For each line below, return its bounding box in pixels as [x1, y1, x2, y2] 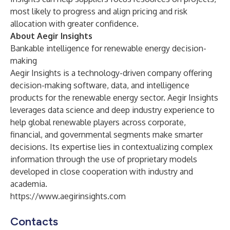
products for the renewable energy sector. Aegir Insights [10, 92, 218, 103]
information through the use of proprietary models [10, 154, 197, 164]
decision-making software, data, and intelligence [10, 80, 189, 90]
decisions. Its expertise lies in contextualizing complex [10, 142, 213, 152]
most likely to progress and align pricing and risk [10, 6, 187, 16]
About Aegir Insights [10, 31, 92, 41]
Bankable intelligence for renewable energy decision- [10, 43, 206, 53]
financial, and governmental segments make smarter [10, 129, 203, 140]
